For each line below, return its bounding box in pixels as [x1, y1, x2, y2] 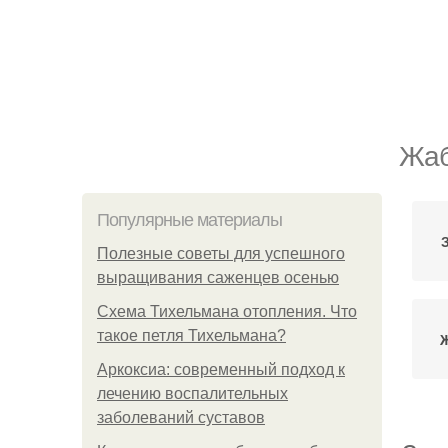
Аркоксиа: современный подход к [97, 361, 345, 378]
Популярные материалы [97, 210, 282, 230]
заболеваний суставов [97, 409, 265, 426]
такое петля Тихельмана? [97, 327, 286, 344]
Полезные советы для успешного [97, 245, 345, 262]
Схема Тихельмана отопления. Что [97, 303, 357, 320]
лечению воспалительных [97, 385, 288, 402]
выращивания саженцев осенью [97, 269, 339, 286]
